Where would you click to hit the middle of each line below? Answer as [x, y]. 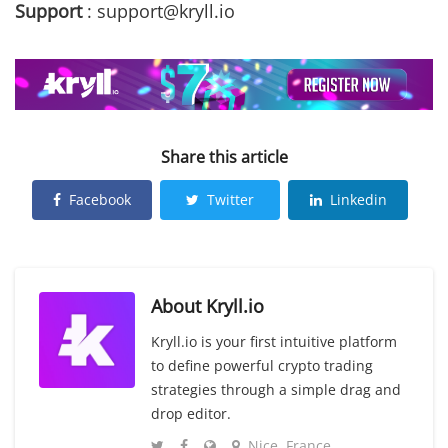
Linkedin [358, 200]
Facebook [100, 200]
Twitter [230, 200]
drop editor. [191, 414]
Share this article [224, 157]
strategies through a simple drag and [276, 390]
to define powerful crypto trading [262, 366]
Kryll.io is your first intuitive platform [274, 342]
